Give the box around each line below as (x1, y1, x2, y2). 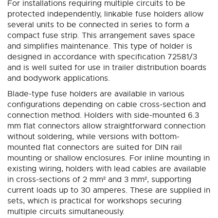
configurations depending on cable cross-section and (7, 100, 206, 110)
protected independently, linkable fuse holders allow (7, 9, 203, 19)
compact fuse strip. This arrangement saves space (7, 31, 195, 41)
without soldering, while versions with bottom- (7, 132, 180, 142)
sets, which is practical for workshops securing (7, 196, 182, 206)
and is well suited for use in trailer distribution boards (7, 63, 206, 73)
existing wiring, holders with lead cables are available (7, 164, 206, 174)
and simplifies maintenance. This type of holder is (7, 41, 192, 52)
